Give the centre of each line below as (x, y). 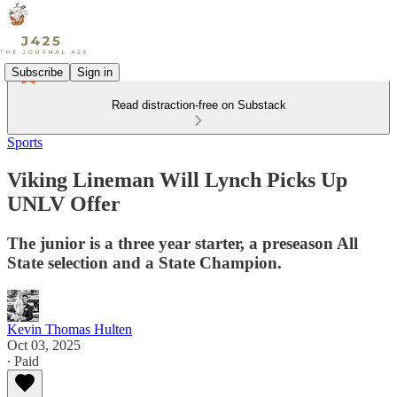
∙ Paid (23, 361)
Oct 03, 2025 (44, 345)
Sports (25, 142)
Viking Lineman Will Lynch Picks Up (177, 179)
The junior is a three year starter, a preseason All (183, 243)
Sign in (95, 72)
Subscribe (37, 72)
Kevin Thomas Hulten (70, 329)
